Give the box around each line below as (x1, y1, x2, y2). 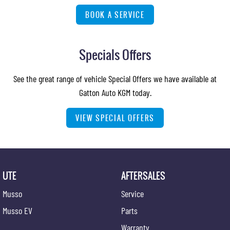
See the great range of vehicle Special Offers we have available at (13, 73, 217, 84)
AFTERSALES (121, 169, 165, 182)
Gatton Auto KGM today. (79, 87, 151, 98)
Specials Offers (79, 45, 151, 64)
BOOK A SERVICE (85, 9, 145, 20)
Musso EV (3, 205, 32, 216)
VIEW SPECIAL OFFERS (75, 112, 155, 123)
